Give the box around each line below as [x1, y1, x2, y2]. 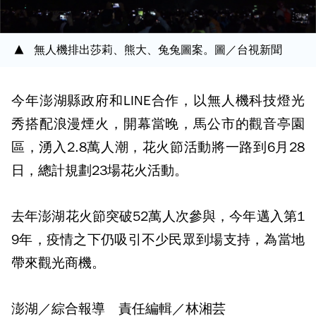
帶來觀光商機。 [11, 255, 105, 272]
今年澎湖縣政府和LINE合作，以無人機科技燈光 [11, 92, 305, 109]
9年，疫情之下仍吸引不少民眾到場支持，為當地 [11, 231, 305, 248]
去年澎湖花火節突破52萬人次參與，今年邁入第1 [11, 208, 305, 225]
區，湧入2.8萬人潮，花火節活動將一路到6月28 [11, 139, 305, 156]
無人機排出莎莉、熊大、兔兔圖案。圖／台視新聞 [34, 43, 282, 57]
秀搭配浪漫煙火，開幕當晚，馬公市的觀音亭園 [11, 116, 305, 133]
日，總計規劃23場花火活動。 [11, 162, 188, 179]
